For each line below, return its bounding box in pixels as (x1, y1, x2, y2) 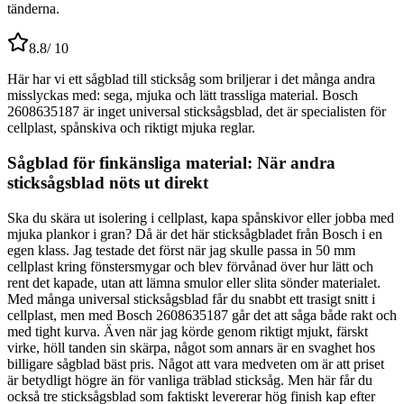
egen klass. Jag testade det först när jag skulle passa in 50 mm (7, 242, 355, 258)
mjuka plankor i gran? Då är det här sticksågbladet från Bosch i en (7, 225, 382, 242)
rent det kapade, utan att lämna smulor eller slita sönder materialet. (7, 274, 381, 290)
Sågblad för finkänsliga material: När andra (7, 152, 335, 172)
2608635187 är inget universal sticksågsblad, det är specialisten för (7, 104, 386, 120)
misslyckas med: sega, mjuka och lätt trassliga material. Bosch (7, 87, 358, 104)
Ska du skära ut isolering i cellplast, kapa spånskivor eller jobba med (7, 209, 394, 225)
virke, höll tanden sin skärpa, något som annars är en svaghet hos (7, 339, 375, 355)
